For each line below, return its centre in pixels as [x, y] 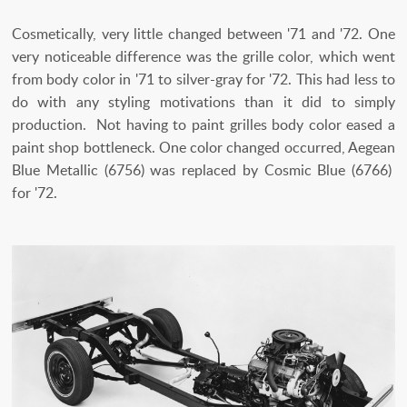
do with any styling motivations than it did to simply [203, 102]
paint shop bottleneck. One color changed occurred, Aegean [203, 148]
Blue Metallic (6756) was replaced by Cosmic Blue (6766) [203, 170]
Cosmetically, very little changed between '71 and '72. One [203, 34]
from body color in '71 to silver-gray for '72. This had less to [203, 79]
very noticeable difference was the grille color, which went [203, 57]
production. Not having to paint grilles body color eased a [203, 125]
